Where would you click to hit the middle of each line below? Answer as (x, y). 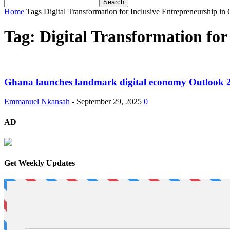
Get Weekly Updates (40, 163)
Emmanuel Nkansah (37, 102)
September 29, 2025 (109, 102)
